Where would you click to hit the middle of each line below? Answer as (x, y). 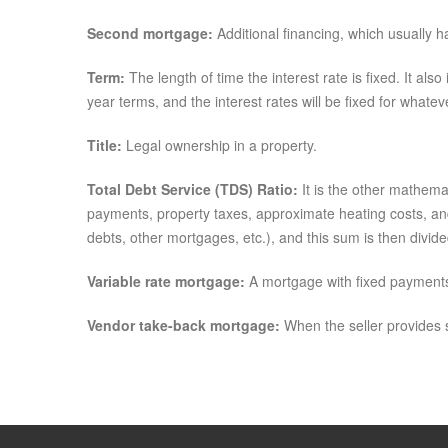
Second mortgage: (150, 33)
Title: (104, 145)
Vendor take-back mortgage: (185, 325)
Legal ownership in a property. (219, 145)
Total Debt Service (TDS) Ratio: (192, 189)
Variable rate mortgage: (166, 281)
